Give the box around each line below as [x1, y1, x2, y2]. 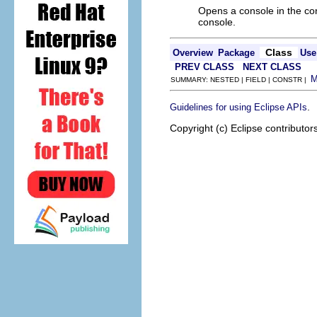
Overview [173, 47, 213, 58]
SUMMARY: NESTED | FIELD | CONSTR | [171, 76, 311, 83]
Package [218, 47, 255, 58]
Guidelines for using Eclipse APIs [170, 102, 307, 113]
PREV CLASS [175, 62, 234, 72]
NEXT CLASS [243, 62, 301, 72]
